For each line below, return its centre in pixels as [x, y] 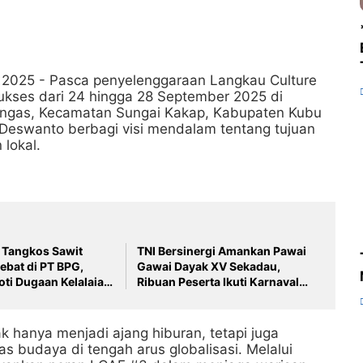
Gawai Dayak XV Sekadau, [209, 266]
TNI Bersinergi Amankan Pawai [222, 251]
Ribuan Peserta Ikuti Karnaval [218, 282]
